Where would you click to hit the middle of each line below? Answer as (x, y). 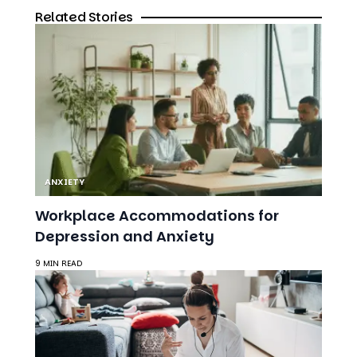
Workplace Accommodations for (157, 174)
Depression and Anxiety (125, 194)
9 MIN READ (59, 222)
